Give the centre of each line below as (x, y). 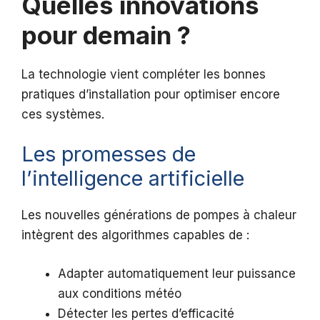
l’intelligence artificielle (133, 179)
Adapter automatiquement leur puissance (177, 273)
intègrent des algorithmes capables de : (135, 235)
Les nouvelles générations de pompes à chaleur (159, 215)
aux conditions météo (120, 293)
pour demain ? (106, 35)
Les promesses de (109, 154)
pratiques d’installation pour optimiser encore (151, 94)
